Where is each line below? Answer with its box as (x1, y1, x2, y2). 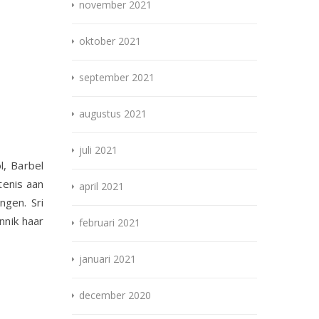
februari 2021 (79, 216, 140, 230)
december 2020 (79, 288, 151, 303)
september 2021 (79, 70, 155, 85)
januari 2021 (79, 252, 136, 266)
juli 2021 (79, 143, 117, 157)
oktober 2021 (79, 34, 141, 48)
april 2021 (79, 179, 124, 194)
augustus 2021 (79, 107, 147, 121)
